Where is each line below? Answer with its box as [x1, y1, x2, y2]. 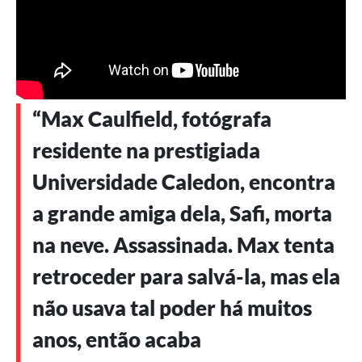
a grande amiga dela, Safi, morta [32, 200, 332, 227]
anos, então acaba [32, 326, 201, 353]
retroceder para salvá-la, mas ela [32, 263, 340, 290]
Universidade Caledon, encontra [32, 169, 335, 196]
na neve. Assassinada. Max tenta [32, 232, 335, 259]
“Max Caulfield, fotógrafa [32, 106, 271, 133]
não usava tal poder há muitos [32, 295, 312, 322]
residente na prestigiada [32, 137, 260, 164]
